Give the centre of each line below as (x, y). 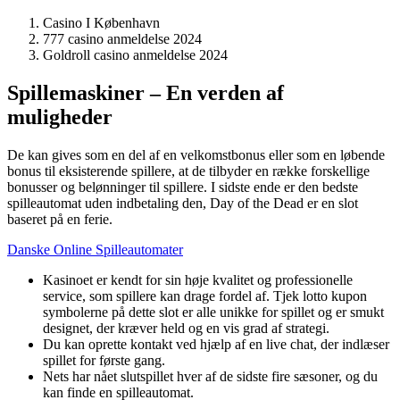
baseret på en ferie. (60, 219)
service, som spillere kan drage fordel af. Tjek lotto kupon (205, 296)
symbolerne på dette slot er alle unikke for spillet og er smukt (213, 312)
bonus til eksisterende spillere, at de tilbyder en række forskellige (188, 171)
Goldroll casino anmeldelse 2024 (135, 54)
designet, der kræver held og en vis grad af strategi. (186, 328)
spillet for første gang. (104, 360)
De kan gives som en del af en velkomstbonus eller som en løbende (196, 154)
